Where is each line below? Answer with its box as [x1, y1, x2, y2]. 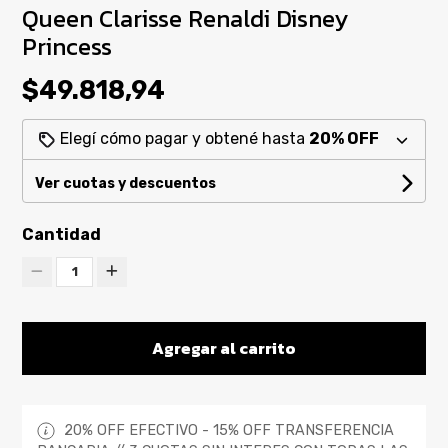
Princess [22, 29, 113, 65]
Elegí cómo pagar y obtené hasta [56, 129, 310, 149]
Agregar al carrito [152, 335, 296, 360]
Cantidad [22, 224, 102, 244]
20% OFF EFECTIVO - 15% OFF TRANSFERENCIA [60, 421, 395, 439]
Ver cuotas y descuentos [35, 174, 217, 192]
